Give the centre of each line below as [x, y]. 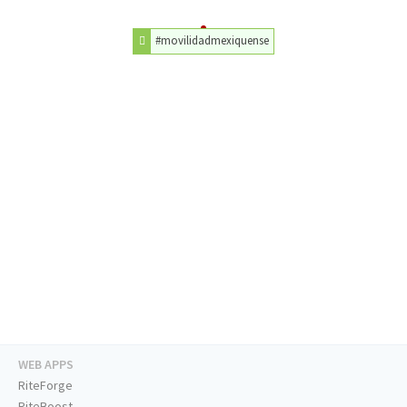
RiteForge [45, 386]
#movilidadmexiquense [213, 40]
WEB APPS [46, 365]
